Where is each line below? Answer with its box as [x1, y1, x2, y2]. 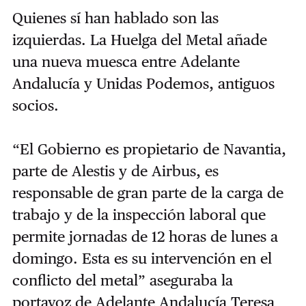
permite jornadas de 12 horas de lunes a [12, 227, 278, 246]
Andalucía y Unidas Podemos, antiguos [12, 74, 275, 93]
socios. [12, 96, 59, 115]
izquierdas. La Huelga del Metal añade [12, 31, 267, 49]
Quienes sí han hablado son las [12, 9, 219, 27]
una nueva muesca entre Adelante [12, 53, 240, 71]
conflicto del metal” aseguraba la [12, 271, 233, 290]
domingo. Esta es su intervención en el [12, 249, 272, 268]
